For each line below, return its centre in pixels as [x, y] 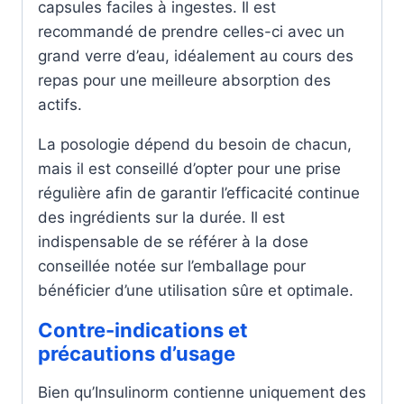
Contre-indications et [143, 330]
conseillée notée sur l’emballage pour [172, 266]
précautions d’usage [137, 353]
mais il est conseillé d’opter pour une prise [189, 169]
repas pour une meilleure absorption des [184, 80]
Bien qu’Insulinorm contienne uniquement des [202, 392]
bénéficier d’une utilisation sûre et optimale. [196, 290]
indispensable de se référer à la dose [173, 242]
